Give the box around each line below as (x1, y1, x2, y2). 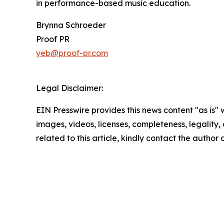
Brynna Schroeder (36, 20, 106, 30)
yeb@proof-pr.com (36, 48, 108, 58)
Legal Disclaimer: (36, 83, 103, 93)
